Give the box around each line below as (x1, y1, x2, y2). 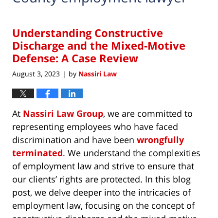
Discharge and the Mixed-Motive (12, 38, 185, 53)
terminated (12, 146, 63, 159)
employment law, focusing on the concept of (12, 199, 195, 211)
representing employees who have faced (12, 120, 178, 132)
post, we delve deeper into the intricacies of (12, 186, 191, 198)
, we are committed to (103, 107, 193, 119)
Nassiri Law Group (23, 107, 103, 119)
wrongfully (137, 133, 184, 145)
